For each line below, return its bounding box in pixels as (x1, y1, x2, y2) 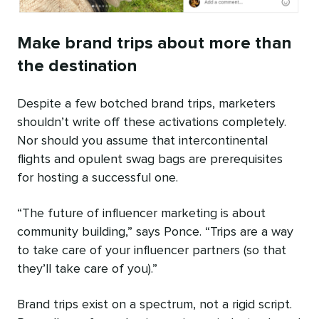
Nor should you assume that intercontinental (17, 135, 268, 148)
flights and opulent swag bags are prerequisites (17, 153, 283, 167)
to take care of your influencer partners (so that (17, 244, 286, 258)
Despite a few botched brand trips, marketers (17, 98, 276, 111)
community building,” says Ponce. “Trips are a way (17, 226, 293, 239)
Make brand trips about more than (17, 35, 291, 53)
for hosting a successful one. (17, 172, 178, 185)
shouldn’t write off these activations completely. (17, 116, 286, 130)
